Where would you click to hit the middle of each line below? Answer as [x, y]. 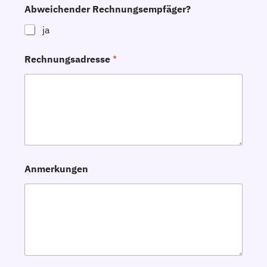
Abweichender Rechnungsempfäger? [108, 9]
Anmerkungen [56, 169]
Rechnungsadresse [69, 59]
